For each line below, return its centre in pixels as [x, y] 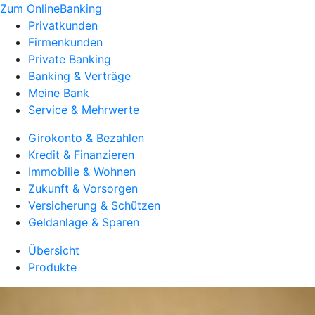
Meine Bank [59, 93]
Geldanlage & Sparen [84, 222]
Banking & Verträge [79, 76]
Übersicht [54, 250]
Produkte [52, 267]
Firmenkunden [65, 42]
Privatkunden [63, 25]
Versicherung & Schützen [94, 205]
